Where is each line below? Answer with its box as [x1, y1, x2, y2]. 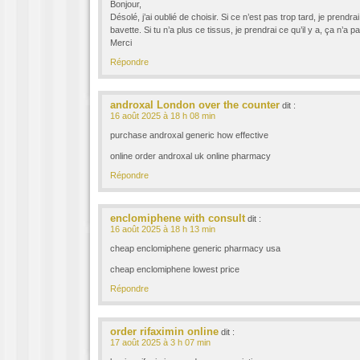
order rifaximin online [110, 325, 219, 337]
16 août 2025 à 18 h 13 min [110, 224, 215, 234]
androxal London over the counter [110, 99, 280, 111]
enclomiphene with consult [110, 212, 245, 224]
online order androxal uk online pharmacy [110, 151, 271, 161]
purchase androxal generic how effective [110, 130, 268, 140]
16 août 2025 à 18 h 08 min [110, 111, 215, 121]
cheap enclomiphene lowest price [110, 264, 239, 274]
